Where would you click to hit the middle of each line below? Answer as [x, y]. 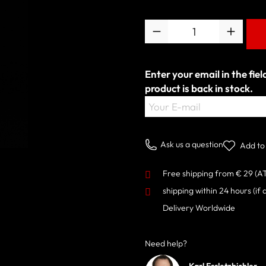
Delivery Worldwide [199, 208]
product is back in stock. [199, 88]
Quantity [161, 25]
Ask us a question [192, 144]
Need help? [166, 243]
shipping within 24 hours [208, 190]
